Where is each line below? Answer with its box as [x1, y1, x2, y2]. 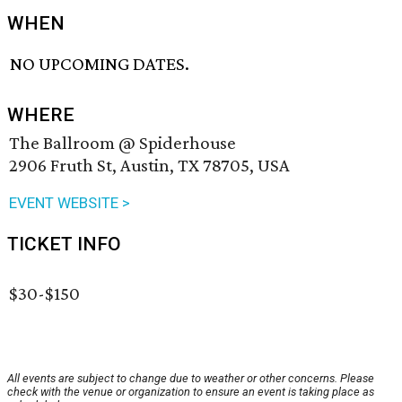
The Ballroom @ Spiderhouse [9, 132, 236, 154]
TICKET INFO [7, 233, 121, 256]
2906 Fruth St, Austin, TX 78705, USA [9, 154, 290, 177]
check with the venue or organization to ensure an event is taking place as [7, 385, 374, 399]
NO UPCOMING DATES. [10, 53, 190, 75]
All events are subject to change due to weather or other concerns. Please [7, 371, 374, 386]
